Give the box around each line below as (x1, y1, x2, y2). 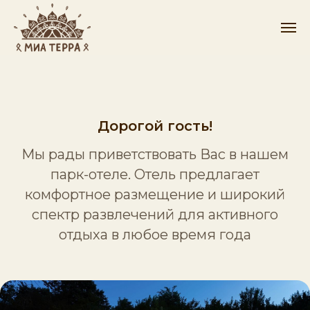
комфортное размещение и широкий (25, 186, 285, 203)
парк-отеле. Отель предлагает (51, 166, 259, 183)
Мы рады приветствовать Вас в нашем (21, 146, 289, 163)
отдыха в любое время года (59, 226, 251, 243)
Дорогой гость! (98, 118, 212, 134)
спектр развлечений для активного (32, 206, 278, 223)
